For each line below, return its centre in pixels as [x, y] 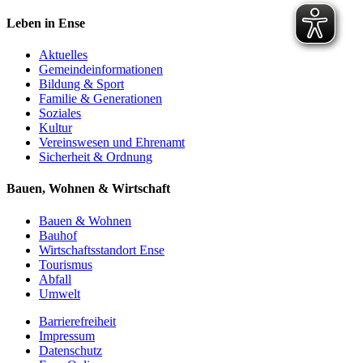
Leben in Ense [46, 23]
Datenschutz [70, 350]
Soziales [60, 113]
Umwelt [60, 293]
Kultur [56, 128]
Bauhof [58, 235]
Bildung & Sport [81, 84]
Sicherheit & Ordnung [96, 157]
